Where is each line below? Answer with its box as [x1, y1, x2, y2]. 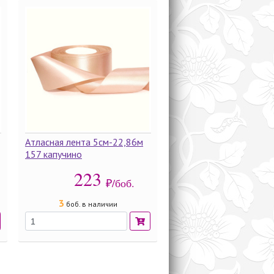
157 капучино [25, 148, 82, 160]
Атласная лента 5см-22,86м [25, 136, 143, 148]
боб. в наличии [64, 199, 117, 209]
